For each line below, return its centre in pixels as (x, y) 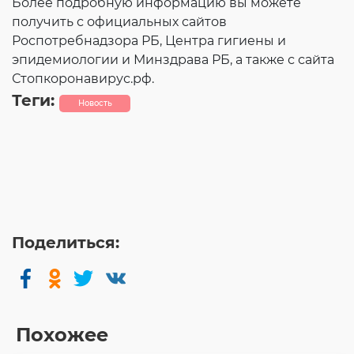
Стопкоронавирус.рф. (83, 79)
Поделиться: (66, 243)
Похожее (62, 335)
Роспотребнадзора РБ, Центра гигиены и (149, 41)
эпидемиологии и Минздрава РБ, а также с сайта (173, 60)
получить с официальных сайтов (119, 22)
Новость (95, 103)
